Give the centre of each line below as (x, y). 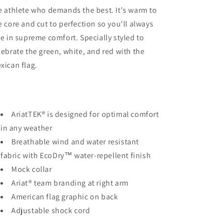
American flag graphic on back (65, 197)
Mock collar (32, 169)
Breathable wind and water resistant (75, 142)
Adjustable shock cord (51, 210)
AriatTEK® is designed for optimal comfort (85, 114)
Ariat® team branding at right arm (70, 183)
